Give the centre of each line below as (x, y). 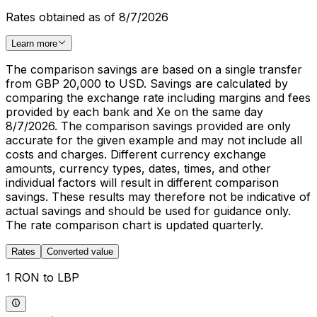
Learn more (34, 44)
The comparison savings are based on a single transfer (154, 70)
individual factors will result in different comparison (142, 183)
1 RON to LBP (42, 278)
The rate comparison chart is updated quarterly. (134, 225)
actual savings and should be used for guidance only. (148, 211)
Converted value (80, 252)
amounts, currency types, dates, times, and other (138, 169)
